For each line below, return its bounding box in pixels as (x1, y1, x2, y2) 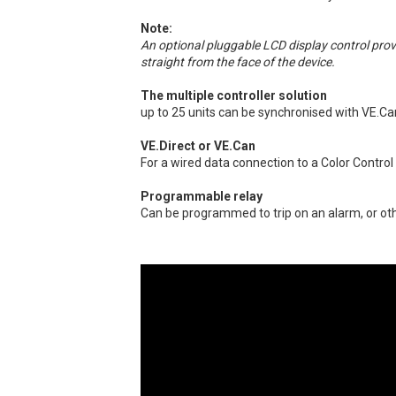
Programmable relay (141, 188, 263, 203)
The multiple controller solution (141, 88, 328, 103)
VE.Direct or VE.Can (141, 138, 256, 153)
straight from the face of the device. (141, 54, 336, 69)
